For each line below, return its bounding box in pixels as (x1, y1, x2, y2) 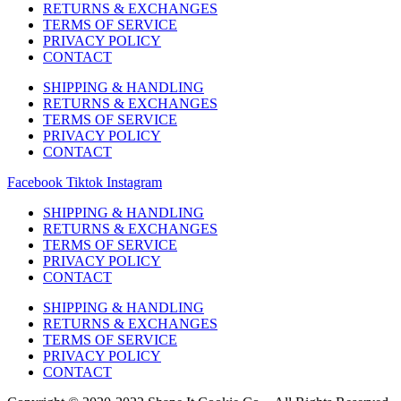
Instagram (107, 175, 162, 190)
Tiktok (66, 175, 103, 190)
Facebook (7, 175, 63, 190)
